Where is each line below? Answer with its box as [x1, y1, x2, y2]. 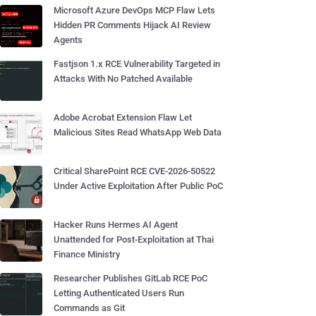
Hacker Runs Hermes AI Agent [54, 219, 178, 230]
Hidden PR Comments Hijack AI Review [54, 20, 211, 30]
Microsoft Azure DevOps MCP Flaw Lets [54, 5, 215, 16]
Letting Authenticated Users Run [54, 288, 184, 298]
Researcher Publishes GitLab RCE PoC [54, 273, 207, 284]
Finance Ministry [54, 249, 120, 260]
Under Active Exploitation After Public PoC [54, 181, 223, 191]
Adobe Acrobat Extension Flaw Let [54, 112, 192, 123]
